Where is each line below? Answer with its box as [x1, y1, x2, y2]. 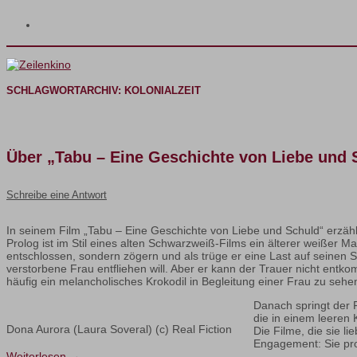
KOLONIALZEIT [124, 84, 201, 96]
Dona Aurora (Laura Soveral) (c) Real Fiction [6, 323, 232, 336]
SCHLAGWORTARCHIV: [6, 84, 124, 96]
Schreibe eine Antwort [6, 189, 107, 202]
